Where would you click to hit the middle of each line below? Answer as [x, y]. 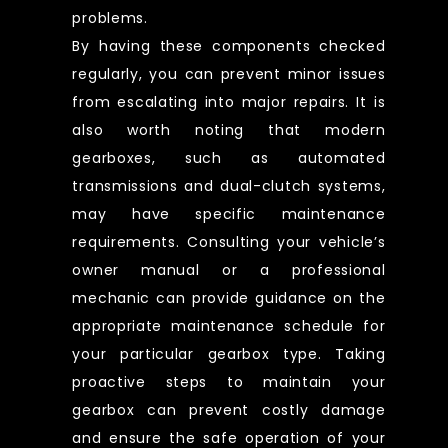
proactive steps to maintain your [229, 381]
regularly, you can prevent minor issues [229, 73]
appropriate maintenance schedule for [229, 325]
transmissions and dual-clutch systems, [229, 185]
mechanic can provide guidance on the [229, 297]
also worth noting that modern [229, 129]
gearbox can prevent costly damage [229, 409]
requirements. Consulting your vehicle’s [229, 241]
